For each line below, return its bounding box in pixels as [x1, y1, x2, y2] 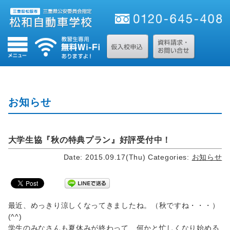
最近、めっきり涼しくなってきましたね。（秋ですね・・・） [8, 201, 220, 209]
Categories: [148, 152, 192, 161]
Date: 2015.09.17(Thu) [63, 152, 146, 161]
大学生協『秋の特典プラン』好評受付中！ [8, 135, 171, 144]
